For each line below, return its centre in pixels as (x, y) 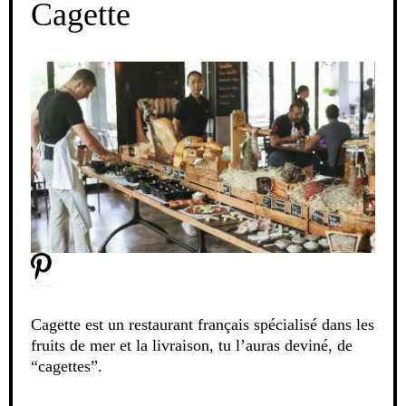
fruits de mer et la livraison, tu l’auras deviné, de (192, 346)
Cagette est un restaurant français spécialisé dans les (203, 325)
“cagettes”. (67, 367)
